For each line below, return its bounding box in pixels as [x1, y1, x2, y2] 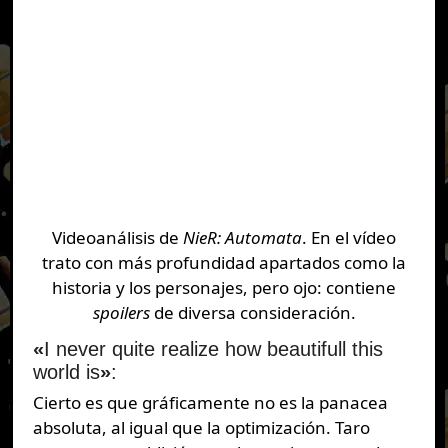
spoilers [92, 300, 154, 324]
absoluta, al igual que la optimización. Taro [32, 416, 370, 440]
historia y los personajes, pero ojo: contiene [52, 275, 396, 299]
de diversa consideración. [153, 300, 356, 324]
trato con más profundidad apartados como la [42, 250, 406, 274]
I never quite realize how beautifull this [43, 337, 383, 360]
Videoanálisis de [52, 225, 183, 249]
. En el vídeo [302, 225, 396, 249]
